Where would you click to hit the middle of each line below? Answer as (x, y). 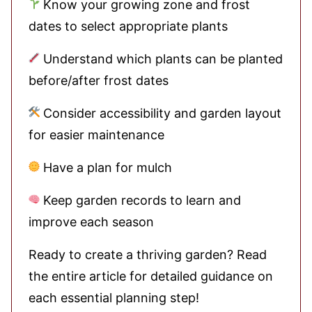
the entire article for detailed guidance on (151, 276)
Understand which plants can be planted (161, 59)
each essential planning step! (114, 298)
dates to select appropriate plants (128, 26)
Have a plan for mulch (106, 167)
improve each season (91, 222)
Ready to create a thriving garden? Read (148, 255)
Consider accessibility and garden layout (161, 113)
